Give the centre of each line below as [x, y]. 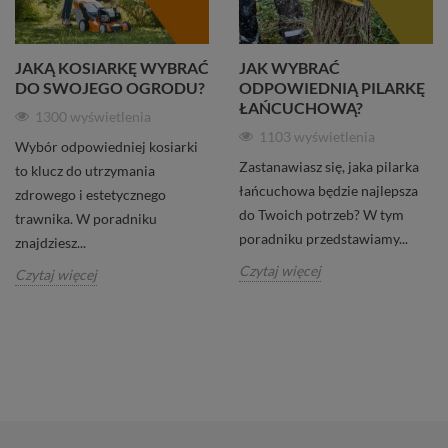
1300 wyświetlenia [93, 116]
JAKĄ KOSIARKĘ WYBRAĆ [112, 67]
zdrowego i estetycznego [90, 194]
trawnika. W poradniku [86, 218]
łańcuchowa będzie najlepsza [328, 190]
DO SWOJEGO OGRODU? [110, 87]
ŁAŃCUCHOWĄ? [301, 107]
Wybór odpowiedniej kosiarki [106, 146]
